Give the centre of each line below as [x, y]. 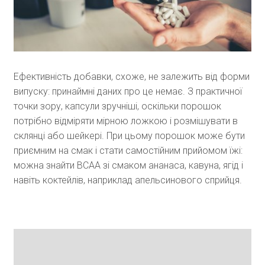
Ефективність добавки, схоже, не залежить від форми [131, 77]
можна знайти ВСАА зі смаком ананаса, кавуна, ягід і [128, 166]
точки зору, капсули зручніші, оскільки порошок [117, 106]
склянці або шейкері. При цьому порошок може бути [129, 136]
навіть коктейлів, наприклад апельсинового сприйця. [127, 180]
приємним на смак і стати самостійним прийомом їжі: [128, 151]
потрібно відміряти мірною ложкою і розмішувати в [125, 121]
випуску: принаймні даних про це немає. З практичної [127, 92]
